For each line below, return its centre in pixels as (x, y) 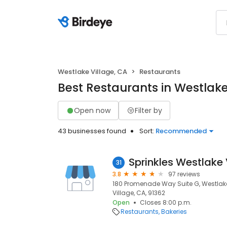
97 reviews (184, 174)
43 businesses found (92, 131)
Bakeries (174, 212)
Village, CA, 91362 (139, 193)
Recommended (181, 131)
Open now (92, 110)
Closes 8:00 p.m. (166, 202)
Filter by (148, 110)
